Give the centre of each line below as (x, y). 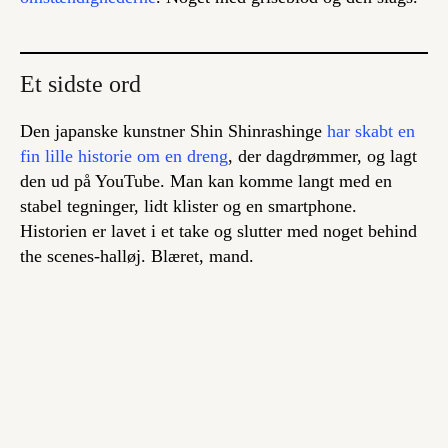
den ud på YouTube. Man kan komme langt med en (206, 180)
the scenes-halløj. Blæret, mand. (137, 255)
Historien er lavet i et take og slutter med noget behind (218, 230)
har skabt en (371, 130)
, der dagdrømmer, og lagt (322, 155)
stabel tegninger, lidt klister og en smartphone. (188, 205)
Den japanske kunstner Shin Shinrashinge (173, 130)
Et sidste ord (80, 83)
